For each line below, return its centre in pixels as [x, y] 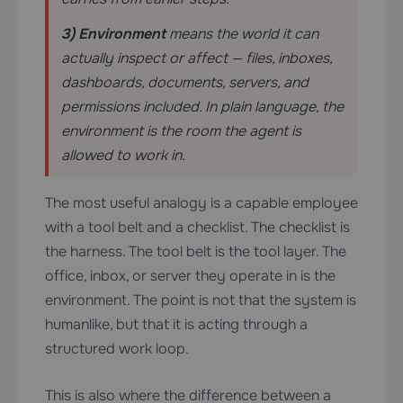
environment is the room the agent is [181, 131]
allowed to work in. [123, 156]
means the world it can [242, 34]
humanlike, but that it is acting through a [176, 325]
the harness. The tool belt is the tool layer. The [196, 252]
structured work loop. [117, 349]
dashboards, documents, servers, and [185, 83]
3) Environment [113, 34]
